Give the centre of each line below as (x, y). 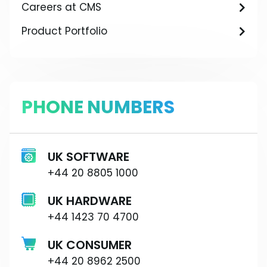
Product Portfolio (64, 31)
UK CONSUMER (90, 245)
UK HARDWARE (90, 201)
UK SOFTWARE (89, 157)
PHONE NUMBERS (98, 108)
